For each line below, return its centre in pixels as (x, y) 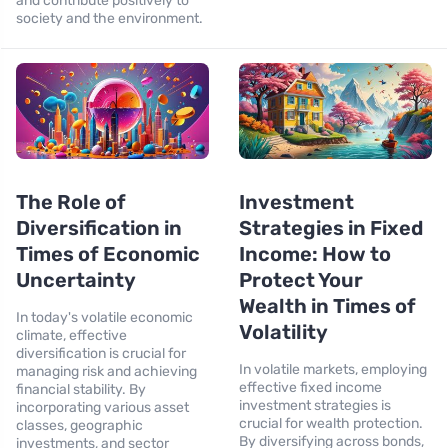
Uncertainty (76, 280)
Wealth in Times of (327, 306)
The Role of (71, 202)
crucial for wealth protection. (331, 424)
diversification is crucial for (101, 354)
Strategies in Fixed (331, 228)
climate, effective (71, 336)
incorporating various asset (102, 408)
